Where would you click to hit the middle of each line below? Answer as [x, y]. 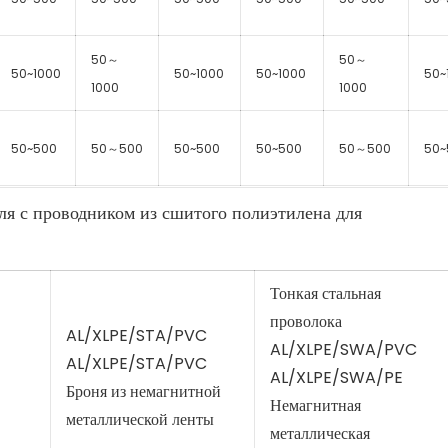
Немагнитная [315, 405]
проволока [305, 321]
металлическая [319, 433]
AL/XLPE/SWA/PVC [343, 349]
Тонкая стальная [325, 293]
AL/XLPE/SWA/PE [336, 377]
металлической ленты [139, 419]
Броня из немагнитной [143, 391]
